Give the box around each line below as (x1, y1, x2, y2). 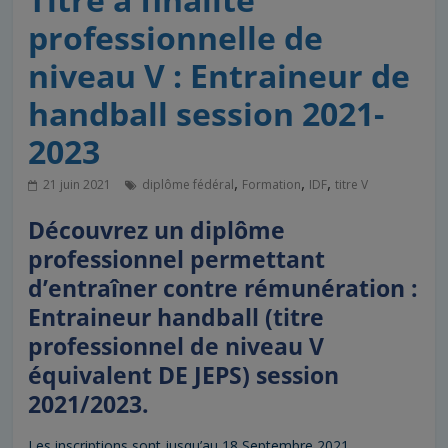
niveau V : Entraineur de (28, 54, 411, 98)
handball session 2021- (28, 92, 385, 136)
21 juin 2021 (43, 176, 112, 194)
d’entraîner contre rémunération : (28, 272, 419, 305)
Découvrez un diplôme (28, 214, 286, 247)
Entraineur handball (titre (28, 301, 325, 334)
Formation (242, 176, 302, 194)
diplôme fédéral (142, 176, 235, 194)
